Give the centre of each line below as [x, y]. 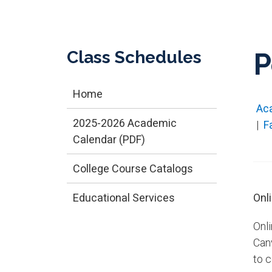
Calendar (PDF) [109, 139]
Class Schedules [134, 57]
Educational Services [124, 197]
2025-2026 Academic [124, 123]
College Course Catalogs [133, 168]
